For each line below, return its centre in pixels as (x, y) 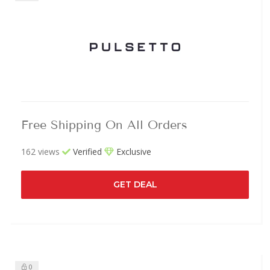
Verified (86, 151)
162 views (40, 151)
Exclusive (133, 151)
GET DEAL (135, 184)
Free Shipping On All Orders (104, 124)
